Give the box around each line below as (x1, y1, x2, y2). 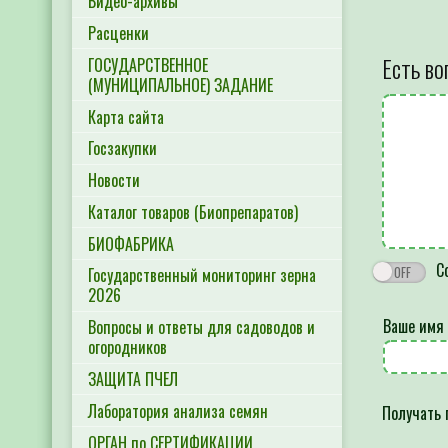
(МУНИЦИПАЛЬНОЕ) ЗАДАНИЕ (88, 72, 273, 97)
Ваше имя (383, 313, 444, 338)
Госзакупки (88, 136, 157, 161)
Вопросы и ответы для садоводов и (88, 315, 315, 340)
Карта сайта (88, 104, 164, 129)
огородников (88, 335, 167, 360)
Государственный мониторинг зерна (88, 263, 316, 288)
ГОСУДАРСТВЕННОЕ (88, 52, 208, 77)
